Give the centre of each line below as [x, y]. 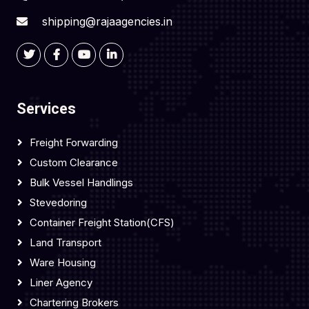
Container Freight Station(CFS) [102, 222]
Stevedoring [58, 202]
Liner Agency [61, 282]
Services [46, 108]
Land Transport [66, 242]
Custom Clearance [74, 162]
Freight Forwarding [74, 142]
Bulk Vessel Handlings [81, 182]
